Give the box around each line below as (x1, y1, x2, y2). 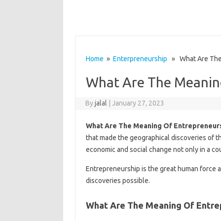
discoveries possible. (85, 177, 150, 184)
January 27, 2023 (112, 99, 165, 107)
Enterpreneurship (112, 55, 167, 63)
